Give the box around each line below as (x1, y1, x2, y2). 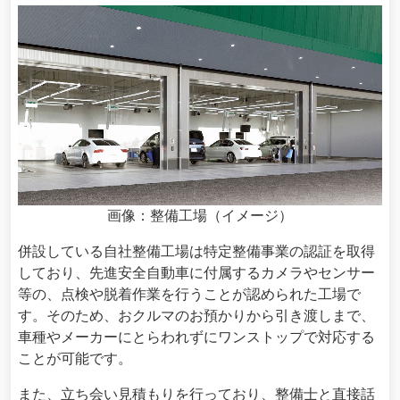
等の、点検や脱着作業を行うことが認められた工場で (18, 287, 361, 303)
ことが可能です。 (18, 351, 132, 367)
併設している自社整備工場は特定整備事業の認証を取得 (18, 244, 375, 260)
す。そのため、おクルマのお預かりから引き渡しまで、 (18, 308, 375, 324)
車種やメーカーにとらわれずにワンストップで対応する (18, 329, 375, 346)
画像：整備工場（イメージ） (107, 208, 293, 224)
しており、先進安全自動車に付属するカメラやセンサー (18, 265, 375, 281)
